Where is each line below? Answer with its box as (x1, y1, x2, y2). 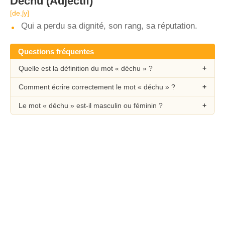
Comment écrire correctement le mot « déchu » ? (19, 83, 175, 91)
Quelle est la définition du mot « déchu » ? (19, 64, 153, 72)
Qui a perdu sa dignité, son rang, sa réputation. (21, 21, 197, 31)
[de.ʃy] (10, 9, 29, 17)
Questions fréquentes (18, 47, 94, 56)
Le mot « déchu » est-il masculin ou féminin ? (19, 101, 163, 109)
